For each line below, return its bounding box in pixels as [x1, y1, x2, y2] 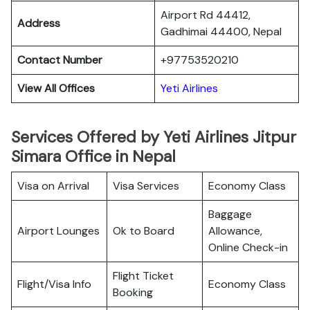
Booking [113, 285, 153, 300]
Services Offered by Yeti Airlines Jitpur [11, 127, 296, 147]
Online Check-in [208, 240, 288, 255]
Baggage [208, 207, 252, 221]
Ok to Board [113, 224, 174, 238]
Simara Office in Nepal [11, 146, 176, 167]
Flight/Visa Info [17, 277, 91, 291]
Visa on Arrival [17, 179, 89, 193]
